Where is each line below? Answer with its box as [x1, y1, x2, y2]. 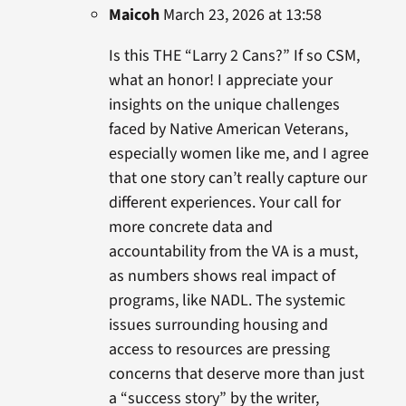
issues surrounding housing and [108, 314, 328, 336]
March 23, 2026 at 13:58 [159, 4, 322, 26]
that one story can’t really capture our [108, 167, 367, 189]
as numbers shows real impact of [108, 265, 335, 287]
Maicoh [108, 4, 159, 26]
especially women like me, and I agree [108, 142, 369, 165]
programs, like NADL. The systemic [108, 289, 345, 312]
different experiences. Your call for [108, 191, 341, 214]
